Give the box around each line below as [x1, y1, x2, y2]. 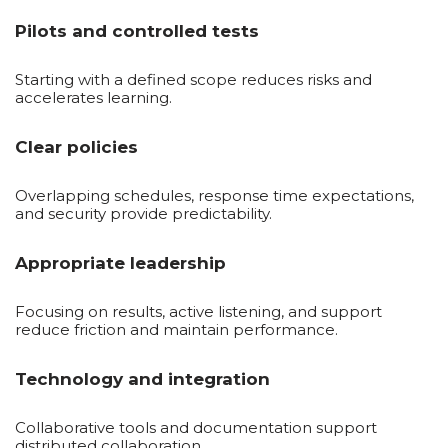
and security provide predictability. [15, 203, 272, 223]
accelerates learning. [15, 87, 172, 107]
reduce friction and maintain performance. [15, 319, 338, 339]
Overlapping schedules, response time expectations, [15, 185, 414, 205]
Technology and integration [15, 368, 270, 389]
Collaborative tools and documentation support [15, 417, 377, 437]
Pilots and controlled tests [15, 20, 259, 41]
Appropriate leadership [15, 252, 226, 273]
